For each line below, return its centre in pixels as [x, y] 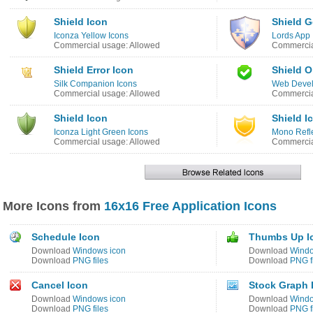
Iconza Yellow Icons [91, 36]
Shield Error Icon [94, 70]
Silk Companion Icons [95, 84]
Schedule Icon [66, 237]
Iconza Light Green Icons [101, 132]
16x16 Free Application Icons [190, 206]
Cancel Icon [60, 285]
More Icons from [53, 206]
